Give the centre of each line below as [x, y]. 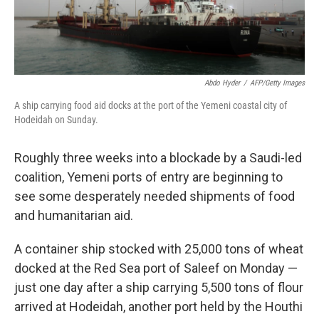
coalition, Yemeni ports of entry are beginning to [148, 177]
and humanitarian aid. [74, 216]
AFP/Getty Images [277, 83]
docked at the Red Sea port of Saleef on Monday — [156, 268]
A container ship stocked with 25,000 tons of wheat [159, 249]
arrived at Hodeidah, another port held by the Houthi [158, 307]
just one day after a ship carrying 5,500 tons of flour [159, 288]
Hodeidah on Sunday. [56, 120]
